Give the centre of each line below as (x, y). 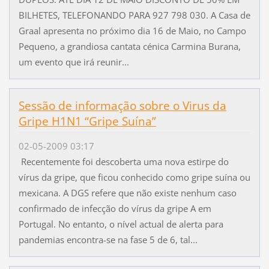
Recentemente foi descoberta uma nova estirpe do (123, 161)
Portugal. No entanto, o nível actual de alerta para (121, 224)
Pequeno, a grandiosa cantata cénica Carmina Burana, (129, 47)
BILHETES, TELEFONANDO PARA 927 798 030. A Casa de (134, 15)
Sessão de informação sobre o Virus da (122, 106)
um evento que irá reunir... (74, 62)
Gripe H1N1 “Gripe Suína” (87, 122)
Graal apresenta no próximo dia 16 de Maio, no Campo (132, 31)
